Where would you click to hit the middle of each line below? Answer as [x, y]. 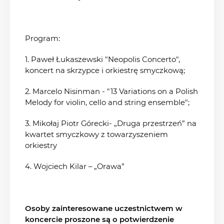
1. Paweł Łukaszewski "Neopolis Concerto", [102, 59]
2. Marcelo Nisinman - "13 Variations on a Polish [111, 91]
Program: [42, 38]
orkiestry [41, 145]
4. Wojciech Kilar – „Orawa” [75, 166]
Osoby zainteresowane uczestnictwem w [104, 208]
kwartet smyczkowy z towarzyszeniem [96, 134]
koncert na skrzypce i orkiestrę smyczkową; [105, 70]
